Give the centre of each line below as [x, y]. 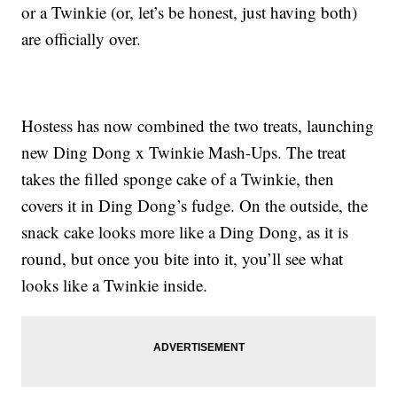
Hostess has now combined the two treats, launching [198, 126]
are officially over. [82, 39]
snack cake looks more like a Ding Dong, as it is [185, 232]
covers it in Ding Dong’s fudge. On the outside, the [195, 206]
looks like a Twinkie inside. [115, 285]
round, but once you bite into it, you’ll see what [183, 259]
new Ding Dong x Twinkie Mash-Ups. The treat [184, 152]
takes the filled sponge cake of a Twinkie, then [178, 179]
